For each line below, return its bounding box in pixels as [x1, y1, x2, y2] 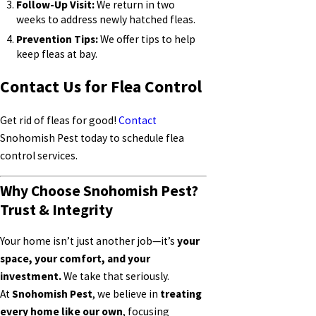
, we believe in [92, 286, 160, 300]
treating [160, 286, 202, 300]
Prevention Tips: [16, 32, 99, 47]
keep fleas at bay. [16, 47, 98, 61]
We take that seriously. [61, 269, 169, 283]
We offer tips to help [98, 32, 196, 47]
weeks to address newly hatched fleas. [16, 12, 196, 26]
